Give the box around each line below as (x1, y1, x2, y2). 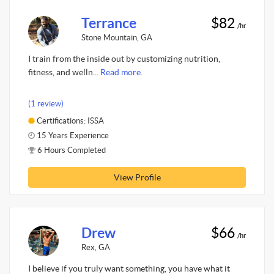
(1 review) (28, 98, 64, 108)
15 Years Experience (35, 130, 109, 140)
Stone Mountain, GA (81, 32, 152, 42)
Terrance (81, 15, 136, 31)
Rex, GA (81, 242, 110, 252)
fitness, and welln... (28, 67, 100, 77)
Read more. (100, 67, 143, 77)
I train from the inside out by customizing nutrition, (28, 54, 220, 64)
